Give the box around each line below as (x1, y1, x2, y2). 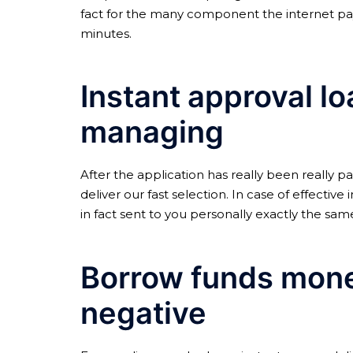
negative (80, 294, 206, 331)
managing (80, 113, 224, 150)
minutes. (80, 25, 132, 41)
